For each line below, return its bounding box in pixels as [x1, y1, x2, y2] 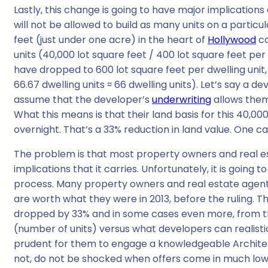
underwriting [152, 93, 211, 107]
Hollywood [208, 33, 256, 47]
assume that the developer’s [14, 93, 152, 107]
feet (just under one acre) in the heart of [14, 33, 208, 47]
